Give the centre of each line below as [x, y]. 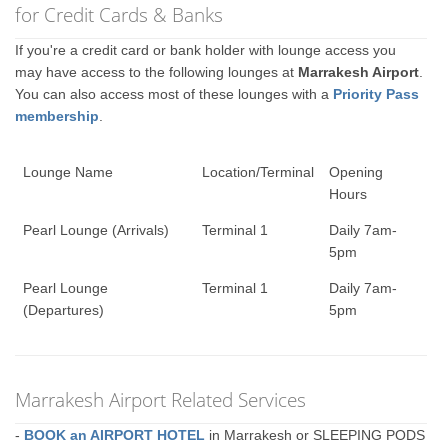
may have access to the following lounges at [157, 72]
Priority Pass [376, 94]
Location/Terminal [257, 171]
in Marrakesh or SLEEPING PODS [315, 434]
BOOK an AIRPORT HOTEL [115, 434]
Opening [355, 171]
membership [57, 116]
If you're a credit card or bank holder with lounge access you [206, 50]
